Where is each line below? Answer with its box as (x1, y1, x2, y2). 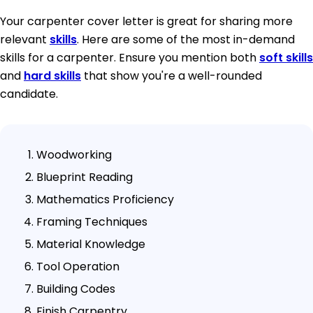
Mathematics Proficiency (36, 191, 174, 208)
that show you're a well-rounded (81, 67, 262, 84)
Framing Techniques (36, 213, 147, 230)
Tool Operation (36, 258, 119, 275)
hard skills (24, 67, 81, 84)
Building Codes (36, 280, 115, 297)
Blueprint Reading (36, 168, 133, 185)
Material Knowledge (36, 235, 145, 252)
